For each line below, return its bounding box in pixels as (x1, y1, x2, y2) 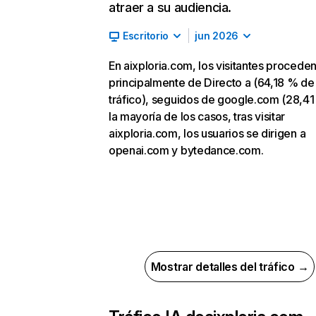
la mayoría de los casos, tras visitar (109, 109, 286, 123)
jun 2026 (195, 30, 238, 42)
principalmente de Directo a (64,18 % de (109, 75, 315, 90)
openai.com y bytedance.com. (109, 143, 264, 157)
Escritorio (123, 30, 169, 42)
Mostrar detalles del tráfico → (150, 260, 309, 274)
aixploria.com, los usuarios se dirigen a (109, 126, 306, 140)
